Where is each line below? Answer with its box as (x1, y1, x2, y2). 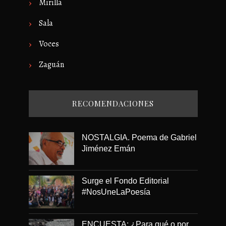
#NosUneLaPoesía (81, 188, 150, 197)
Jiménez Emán (81, 144, 135, 153)
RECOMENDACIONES (72, 98, 154, 109)
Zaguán (38, 59, 64, 71)
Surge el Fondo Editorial (81, 177, 169, 186)
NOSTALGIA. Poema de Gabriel (81, 133, 197, 142)
